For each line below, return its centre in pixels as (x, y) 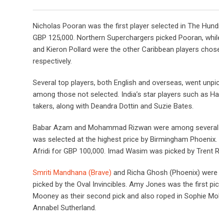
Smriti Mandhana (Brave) (73, 172)
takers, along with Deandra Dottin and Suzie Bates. (113, 106)
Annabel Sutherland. (65, 208)
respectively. (52, 61)
